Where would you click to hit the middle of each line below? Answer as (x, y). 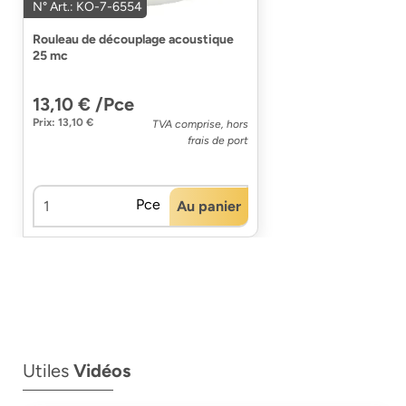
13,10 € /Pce (83, 104)
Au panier (209, 206)
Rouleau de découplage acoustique (133, 39)
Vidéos (102, 371)
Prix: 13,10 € (63, 122)
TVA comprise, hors (200, 124)
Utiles (48, 371)
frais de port (218, 140)
